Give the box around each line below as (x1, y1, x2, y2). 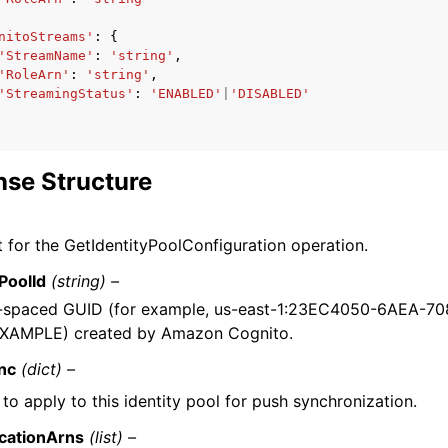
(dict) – (21, 359, 76, 379)
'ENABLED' (150, 86, 222, 101)
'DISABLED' (230, 86, 310, 101)
